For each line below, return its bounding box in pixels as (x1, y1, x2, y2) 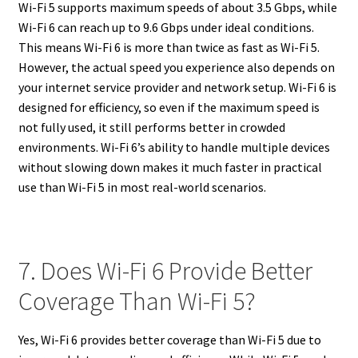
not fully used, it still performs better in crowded (18, 118, 285, 135)
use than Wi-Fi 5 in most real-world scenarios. (18, 178, 266, 195)
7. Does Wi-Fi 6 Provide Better (18, 254, 312, 287)
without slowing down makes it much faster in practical (18, 158, 322, 175)
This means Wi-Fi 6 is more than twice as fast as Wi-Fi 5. (18, 38, 320, 55)
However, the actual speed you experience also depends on (18, 58, 335, 75)
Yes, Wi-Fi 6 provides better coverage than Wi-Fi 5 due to (18, 332, 321, 348)
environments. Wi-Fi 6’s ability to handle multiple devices (18, 138, 330, 155)
